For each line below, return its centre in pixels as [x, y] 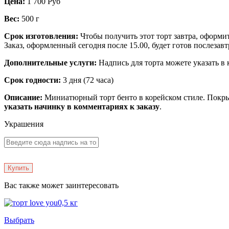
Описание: [23, 97]
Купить [18, 168]
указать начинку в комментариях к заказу [82, 107]
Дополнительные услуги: [50, 63]
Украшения [24, 124]
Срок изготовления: [41, 36]
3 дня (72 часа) [87, 80]
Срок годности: [32, 80]
